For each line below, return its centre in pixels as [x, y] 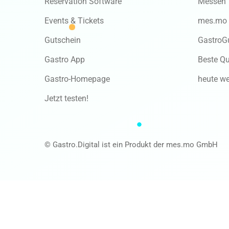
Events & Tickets [74, 20]
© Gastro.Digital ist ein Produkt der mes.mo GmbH [131, 144]
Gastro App [65, 59]
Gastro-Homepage [77, 79]
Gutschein [63, 40]
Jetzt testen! [66, 98]
